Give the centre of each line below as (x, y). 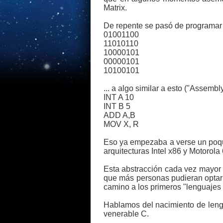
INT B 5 (117, 106)
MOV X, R (121, 124)
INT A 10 (119, 97)
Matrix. (115, 8)
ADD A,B (119, 115)
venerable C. (126, 214)
